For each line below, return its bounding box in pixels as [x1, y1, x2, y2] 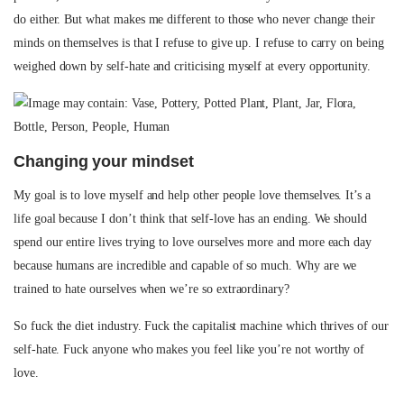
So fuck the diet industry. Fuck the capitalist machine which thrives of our [14, 319, 389, 333]
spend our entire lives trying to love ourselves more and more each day [14, 235, 372, 249]
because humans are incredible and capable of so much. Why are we [14, 259, 357, 272]
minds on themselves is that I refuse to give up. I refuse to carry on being [14, 36, 384, 50]
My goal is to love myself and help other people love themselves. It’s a [14, 188, 372, 202]
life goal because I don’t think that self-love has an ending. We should [14, 212, 368, 225]
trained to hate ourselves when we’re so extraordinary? [14, 282, 289, 296]
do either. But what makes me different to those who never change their [14, 13, 376, 26]
